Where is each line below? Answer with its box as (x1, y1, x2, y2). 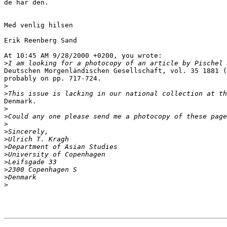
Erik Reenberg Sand (4, 36, 77, 45)
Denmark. (4, 97, 36, 105)
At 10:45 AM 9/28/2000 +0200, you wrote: (4, 52, 162, 60)
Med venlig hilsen (4, 21, 73, 29)
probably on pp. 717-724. (4, 74, 101, 83)
